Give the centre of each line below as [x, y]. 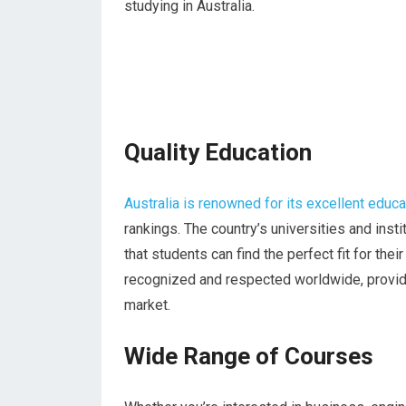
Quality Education [218, 152]
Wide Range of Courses [249, 356]
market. [147, 305]
